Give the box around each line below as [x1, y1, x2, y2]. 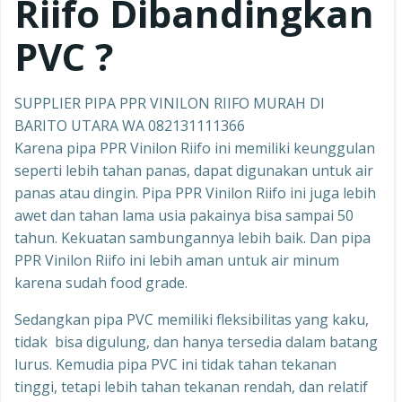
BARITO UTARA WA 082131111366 [14, 116, 245, 135]
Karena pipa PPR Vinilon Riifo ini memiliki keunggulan [14, 138, 375, 158]
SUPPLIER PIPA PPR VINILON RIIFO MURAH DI [14, 93, 325, 113]
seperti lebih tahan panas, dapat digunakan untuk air [14, 161, 373, 180]
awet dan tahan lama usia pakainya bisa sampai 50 [14, 205, 354, 225]
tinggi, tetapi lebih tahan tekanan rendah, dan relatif [14, 377, 368, 397]
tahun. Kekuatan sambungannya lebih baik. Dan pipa [14, 228, 371, 248]
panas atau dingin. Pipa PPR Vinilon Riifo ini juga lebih [14, 183, 376, 203]
